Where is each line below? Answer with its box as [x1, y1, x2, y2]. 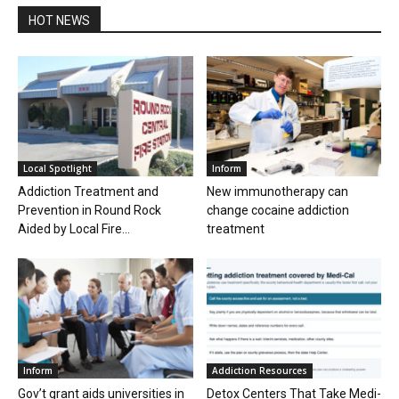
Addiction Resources [211, 364, 307, 378]
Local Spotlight [23, 162, 92, 175]
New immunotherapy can [206, 184, 348, 199]
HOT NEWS [28, 13, 90, 28]
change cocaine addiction [206, 203, 349, 218]
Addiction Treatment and [18, 184, 159, 199]
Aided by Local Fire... [18, 222, 130, 237]
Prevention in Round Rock [18, 203, 161, 218]
